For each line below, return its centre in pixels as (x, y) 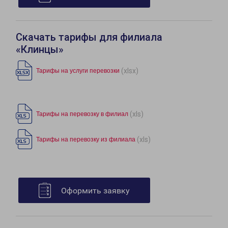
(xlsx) (130, 70)
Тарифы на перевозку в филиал (82, 114)
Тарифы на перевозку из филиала (86, 140)
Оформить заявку (95, 191)
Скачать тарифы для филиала (89, 37)
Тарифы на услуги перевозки (78, 71)
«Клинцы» (40, 50)
